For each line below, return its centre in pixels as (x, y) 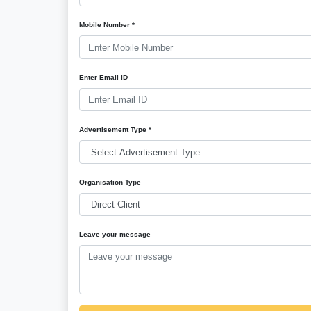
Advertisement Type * (116, 130)
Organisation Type (110, 182)
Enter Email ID (104, 77)
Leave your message (115, 235)
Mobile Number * (107, 25)
